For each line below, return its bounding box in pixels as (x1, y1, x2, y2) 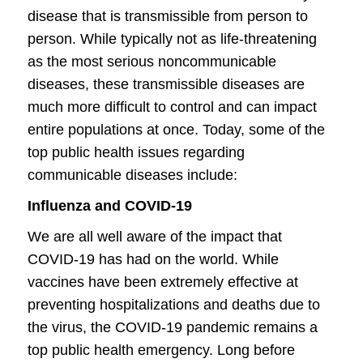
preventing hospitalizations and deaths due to (28, 297, 320, 313)
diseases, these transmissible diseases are (28, 76, 305, 92)
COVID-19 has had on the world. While (28, 251, 279, 267)
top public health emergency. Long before (28, 342, 295, 358)
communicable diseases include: (28, 167, 237, 183)
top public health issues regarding (28, 144, 245, 160)
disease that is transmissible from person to (28, 8, 308, 24)
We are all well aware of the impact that (28, 228, 282, 245)
